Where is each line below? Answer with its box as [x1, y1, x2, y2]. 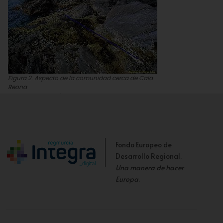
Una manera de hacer [115, 163, 184, 172]
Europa [115, 174, 138, 184]
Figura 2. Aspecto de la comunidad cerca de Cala [8, 74, 153, 82]
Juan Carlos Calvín [8, 92, 64, 100]
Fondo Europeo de [115, 140, 172, 149]
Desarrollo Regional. [115, 151, 182, 161]
